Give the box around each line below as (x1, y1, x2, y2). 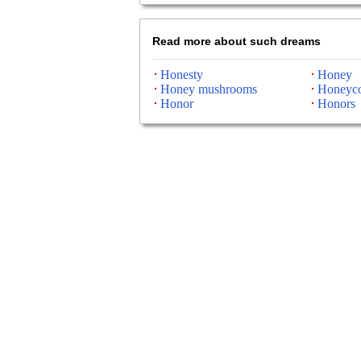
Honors (317, 97, 355, 110)
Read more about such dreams (151, 35, 321, 48)
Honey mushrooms (160, 82, 257, 96)
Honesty (160, 68, 203, 81)
